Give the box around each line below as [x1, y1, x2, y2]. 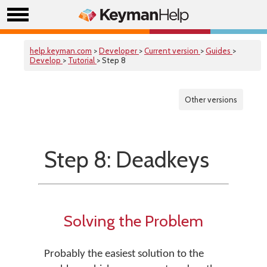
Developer [99, 46, 139, 55]
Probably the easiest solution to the [44, 249, 204, 260]
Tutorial [68, 55, 97, 65]
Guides [206, 46, 232, 55]
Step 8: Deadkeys [44, 146, 209, 173]
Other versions [185, 95, 237, 104]
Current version [144, 46, 200, 55]
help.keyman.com [30, 46, 92, 55]
